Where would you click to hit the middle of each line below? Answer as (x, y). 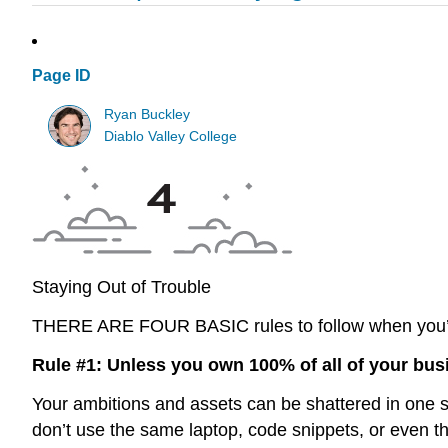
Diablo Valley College (171, 136)
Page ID (61, 76)
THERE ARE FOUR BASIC (140, 325)
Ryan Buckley (147, 114)
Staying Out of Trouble (121, 287)
